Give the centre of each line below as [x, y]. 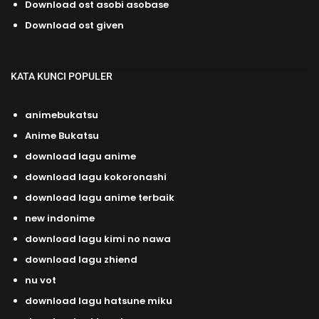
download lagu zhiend [81, 259]
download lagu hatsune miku [99, 300]
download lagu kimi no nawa [98, 239]
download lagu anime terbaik [100, 197]
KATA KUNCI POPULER [62, 77]
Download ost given [74, 26]
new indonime [60, 218]
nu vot [41, 280]
